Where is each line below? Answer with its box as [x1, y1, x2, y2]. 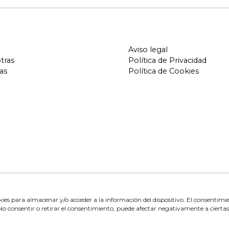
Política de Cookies [128, 66, 199, 76]
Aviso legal [128, 44, 168, 54]
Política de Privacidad [128, 56, 207, 65]
